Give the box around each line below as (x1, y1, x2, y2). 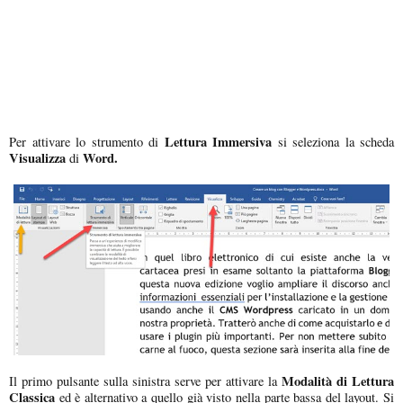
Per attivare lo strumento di (9, 133, 165, 151)
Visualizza (9, 148, 66, 168)
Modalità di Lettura (277, 372, 394, 391)
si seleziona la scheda (272, 133, 394, 151)
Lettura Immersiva (164, 132, 272, 152)
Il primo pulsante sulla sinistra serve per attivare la (9, 372, 277, 390)
